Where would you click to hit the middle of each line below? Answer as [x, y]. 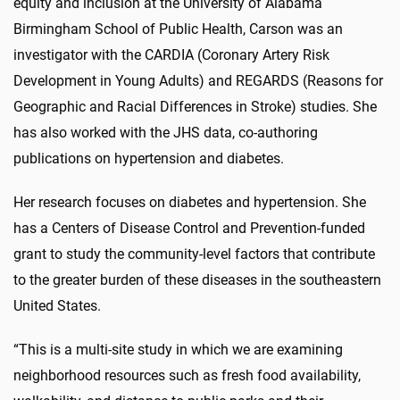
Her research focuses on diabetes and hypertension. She [190, 203]
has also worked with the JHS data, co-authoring [166, 133]
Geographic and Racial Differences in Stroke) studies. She [195, 107]
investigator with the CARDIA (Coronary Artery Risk [171, 55]
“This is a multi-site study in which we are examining [178, 350]
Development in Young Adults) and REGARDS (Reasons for [198, 81]
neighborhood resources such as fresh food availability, [187, 376]
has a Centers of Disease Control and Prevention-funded [189, 229]
